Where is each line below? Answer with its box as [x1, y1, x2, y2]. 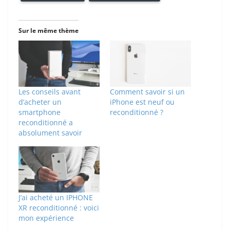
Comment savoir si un [110, 87, 185, 97]
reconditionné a [18, 118, 73, 128]
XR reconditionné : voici [18, 203, 99, 213]
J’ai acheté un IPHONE [18, 193, 93, 203]
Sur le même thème [18, 26, 79, 35]
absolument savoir [18, 128, 82, 138]
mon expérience [18, 213, 74, 223]
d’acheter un [18, 97, 62, 107]
